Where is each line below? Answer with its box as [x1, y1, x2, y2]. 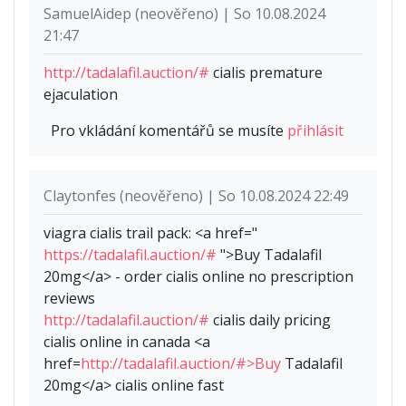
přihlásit [287, 121, 343, 141]
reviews [43, 288, 95, 309]
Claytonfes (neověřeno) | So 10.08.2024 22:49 [43, 186, 349, 207]
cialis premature [209, 63, 323, 83]
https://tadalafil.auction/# [43, 245, 217, 266]
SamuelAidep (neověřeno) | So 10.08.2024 [43, 4, 325, 24]
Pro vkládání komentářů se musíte [51, 121, 287, 141]
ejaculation [43, 84, 118, 105]
